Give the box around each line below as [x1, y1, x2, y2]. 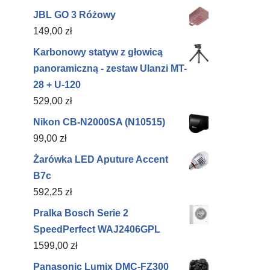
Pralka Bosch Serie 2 [33, 208, 128, 218]
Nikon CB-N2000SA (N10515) [33, 117, 165, 127]
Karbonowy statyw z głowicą [33, 47, 163, 57]
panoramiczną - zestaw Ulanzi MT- [33, 63, 187, 74]
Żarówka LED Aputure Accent [33, 154, 168, 165]
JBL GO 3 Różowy [33, 10, 116, 20]
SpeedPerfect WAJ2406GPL [33, 224, 160, 234]
